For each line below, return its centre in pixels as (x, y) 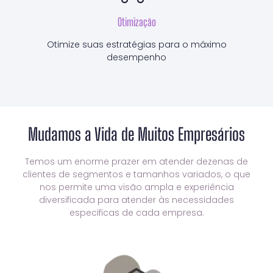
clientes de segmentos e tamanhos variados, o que (136, 175)
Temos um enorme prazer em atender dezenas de (136, 162)
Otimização (136, 22)
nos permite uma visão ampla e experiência (136, 187)
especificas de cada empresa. (136, 213)
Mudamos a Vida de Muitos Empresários (136, 134)
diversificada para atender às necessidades (136, 200)
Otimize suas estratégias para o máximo (136, 45)
